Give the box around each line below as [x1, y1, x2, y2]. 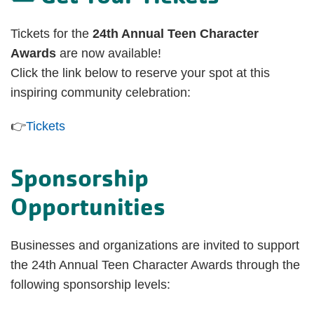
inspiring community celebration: [11, 85, 191, 100]
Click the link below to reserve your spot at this [11, 65, 270, 80]
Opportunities [11, 191, 165, 222]
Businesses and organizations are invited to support [11, 238, 299, 252]
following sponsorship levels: [11, 277, 170, 292]
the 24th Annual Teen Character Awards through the [11, 257, 300, 272]
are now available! [56, 46, 165, 60]
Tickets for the [11, 26, 93, 41]
